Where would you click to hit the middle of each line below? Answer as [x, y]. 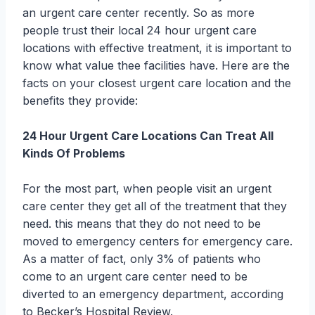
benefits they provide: [80, 101]
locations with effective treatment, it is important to [157, 48]
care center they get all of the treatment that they [155, 206]
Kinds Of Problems [74, 154]
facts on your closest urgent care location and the [157, 83]
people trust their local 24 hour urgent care [140, 31]
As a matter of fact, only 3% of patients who [142, 259]
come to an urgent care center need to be [135, 277]
